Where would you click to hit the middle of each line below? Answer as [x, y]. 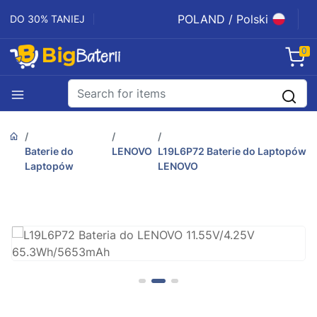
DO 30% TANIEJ [47, 19]
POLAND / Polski [223, 19]
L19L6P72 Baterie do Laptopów [232, 151]
